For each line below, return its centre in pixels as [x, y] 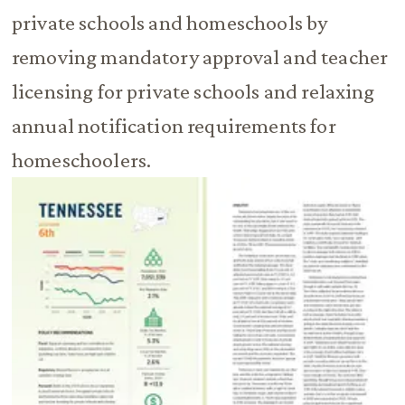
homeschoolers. [81, 160]
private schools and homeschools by [170, 23]
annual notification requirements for [174, 126]
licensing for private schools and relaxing [193, 92]
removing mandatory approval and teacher [200, 57]
